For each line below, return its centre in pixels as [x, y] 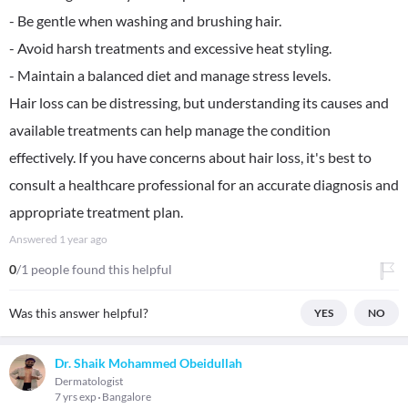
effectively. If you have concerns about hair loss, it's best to [190, 157]
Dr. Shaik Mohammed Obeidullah [148, 363]
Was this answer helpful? [79, 313]
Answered [34, 239]
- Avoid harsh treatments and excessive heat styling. [170, 48]
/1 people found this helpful [94, 269]
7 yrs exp [76, 397]
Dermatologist [89, 381]
